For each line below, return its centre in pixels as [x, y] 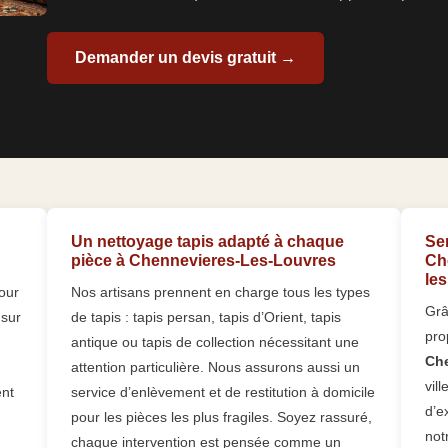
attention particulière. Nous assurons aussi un [216, 367]
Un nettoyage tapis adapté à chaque [208, 242]
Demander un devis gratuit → [186, 58]
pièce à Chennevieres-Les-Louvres [204, 261]
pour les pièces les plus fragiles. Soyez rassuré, [222, 417]
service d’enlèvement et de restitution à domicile [223, 392]
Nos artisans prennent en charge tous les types [221, 292]
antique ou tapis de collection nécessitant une [215, 342]
